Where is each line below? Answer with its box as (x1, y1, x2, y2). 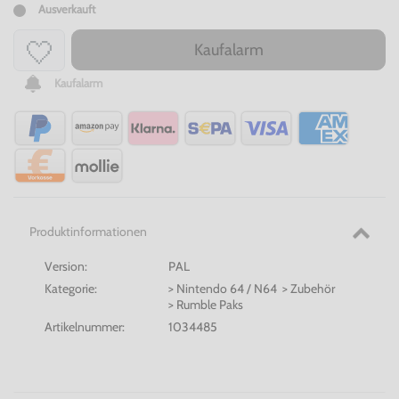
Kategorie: (45, 281, 97, 297)
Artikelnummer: (45, 319, 125, 336)
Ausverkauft (38, 3, 95, 17)
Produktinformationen (28, 224, 147, 240)
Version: (45, 258, 87, 275)
